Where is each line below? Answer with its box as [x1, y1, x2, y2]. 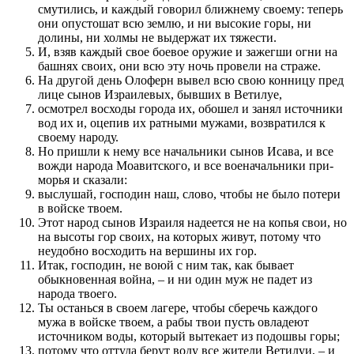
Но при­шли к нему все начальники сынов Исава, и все [38, 144, 333, 158]
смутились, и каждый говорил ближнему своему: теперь [38, 2, 343, 16]
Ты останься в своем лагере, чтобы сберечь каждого [38, 300, 318, 314]
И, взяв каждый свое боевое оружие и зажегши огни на [38, 44, 337, 58]
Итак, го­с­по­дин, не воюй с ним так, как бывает [38, 258, 294, 272]
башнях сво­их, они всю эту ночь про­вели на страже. [38, 58, 321, 73]
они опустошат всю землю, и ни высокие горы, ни [38, 16, 311, 30]
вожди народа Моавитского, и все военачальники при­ [38, 158, 333, 172]
